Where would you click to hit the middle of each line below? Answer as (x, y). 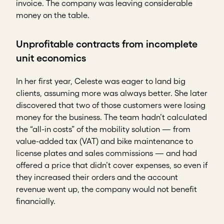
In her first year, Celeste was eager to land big (101, 81)
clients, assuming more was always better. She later (112, 93)
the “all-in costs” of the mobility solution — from (103, 129)
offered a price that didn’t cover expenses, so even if (112, 165)
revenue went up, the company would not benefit (106, 189)
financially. (36, 201)
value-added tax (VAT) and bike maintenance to (104, 141)
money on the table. (53, 15)
